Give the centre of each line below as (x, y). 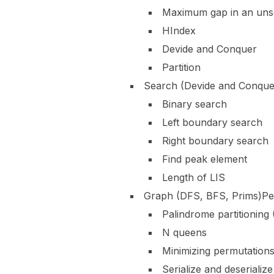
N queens (184, 232)
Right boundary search (215, 140)
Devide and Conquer (209, 49)
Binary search (194, 104)
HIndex (179, 30)
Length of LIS (194, 177)
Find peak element (205, 159)
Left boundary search (212, 122)
